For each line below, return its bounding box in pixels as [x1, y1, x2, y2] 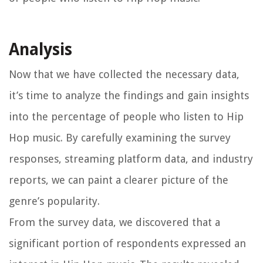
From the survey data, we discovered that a [9, 215, 220, 228]
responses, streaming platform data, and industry [9, 152, 253, 165]
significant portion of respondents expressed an [9, 237, 246, 249]
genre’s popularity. [9, 194, 100, 207]
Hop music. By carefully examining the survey [9, 131, 231, 144]
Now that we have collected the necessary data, [9, 68, 240, 80]
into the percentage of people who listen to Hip [9, 110, 244, 123]
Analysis [9, 39, 72, 59]
